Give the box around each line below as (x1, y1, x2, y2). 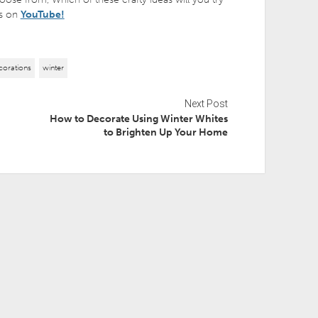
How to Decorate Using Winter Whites (50, 113, 229, 126)
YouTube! (20, 9, 65, 21)
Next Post (185, 98, 229, 110)
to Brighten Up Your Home (104, 126, 229, 139)
